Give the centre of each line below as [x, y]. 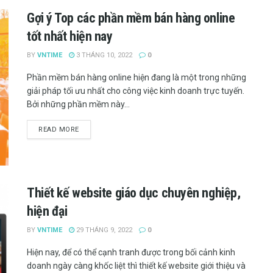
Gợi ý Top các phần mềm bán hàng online [131, 18]
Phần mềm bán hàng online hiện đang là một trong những [136, 77]
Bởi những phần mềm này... [78, 104]
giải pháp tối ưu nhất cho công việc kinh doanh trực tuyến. [136, 90]
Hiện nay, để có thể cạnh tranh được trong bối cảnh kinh [131, 253]
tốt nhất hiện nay [70, 36]
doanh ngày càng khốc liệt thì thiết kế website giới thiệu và [136, 266]
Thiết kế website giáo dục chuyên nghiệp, [134, 193]
